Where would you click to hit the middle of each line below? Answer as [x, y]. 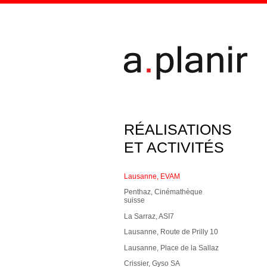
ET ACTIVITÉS [174, 147]
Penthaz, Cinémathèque [163, 192]
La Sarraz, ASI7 [149, 216]
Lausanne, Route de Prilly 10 [171, 232]
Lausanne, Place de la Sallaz [171, 248]
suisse [134, 201]
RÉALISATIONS [178, 129]
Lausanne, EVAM [152, 176]
